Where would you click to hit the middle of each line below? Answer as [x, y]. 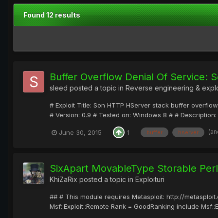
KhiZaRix [64, 180]
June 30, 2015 [80, 132]
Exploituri [150, 180]
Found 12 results [52, 15]
